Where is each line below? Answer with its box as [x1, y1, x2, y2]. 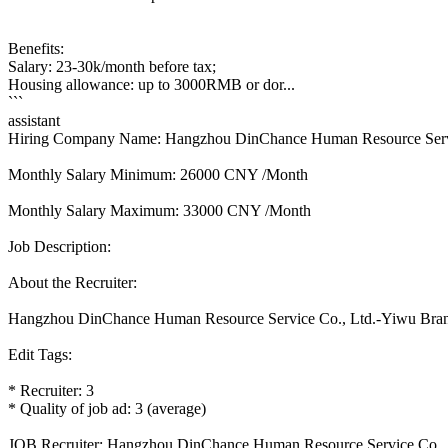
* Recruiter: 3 [8, 382, 94, 400]
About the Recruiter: [8, 274, 137, 292]
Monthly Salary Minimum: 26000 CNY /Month [8, 166, 308, 184]
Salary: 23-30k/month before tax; [8, 58, 216, 76]
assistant [8, 112, 60, 130]
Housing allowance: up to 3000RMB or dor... [8, 76, 295, 94]
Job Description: [8, 238, 111, 256]
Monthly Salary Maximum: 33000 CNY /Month [8, 202, 311, 220]
